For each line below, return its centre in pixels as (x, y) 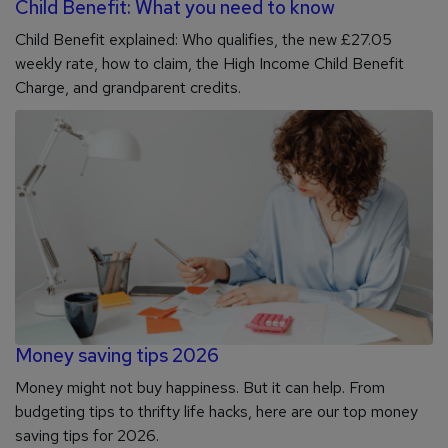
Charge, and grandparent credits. (128, 88)
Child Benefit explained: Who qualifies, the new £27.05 (203, 40)
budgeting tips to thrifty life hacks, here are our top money (216, 412)
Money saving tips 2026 (117, 355)
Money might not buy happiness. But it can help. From (200, 388)
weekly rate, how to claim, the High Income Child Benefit (209, 64)
